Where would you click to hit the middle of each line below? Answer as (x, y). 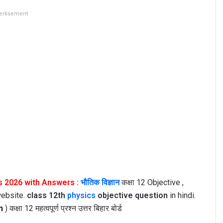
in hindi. (181, 195)
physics (81, 195)
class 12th (47, 195)
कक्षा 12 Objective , (151, 182)
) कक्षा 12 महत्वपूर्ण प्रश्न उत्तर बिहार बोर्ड (64, 208)
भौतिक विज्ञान (100, 182)
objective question (131, 195)
